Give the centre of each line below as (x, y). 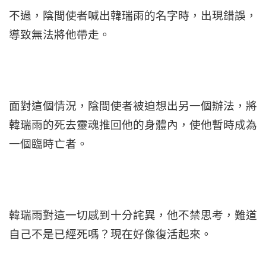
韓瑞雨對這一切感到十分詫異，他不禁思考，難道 (133, 215)
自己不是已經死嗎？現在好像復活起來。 (110, 234)
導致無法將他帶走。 (60, 34)
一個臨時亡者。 (48, 144)
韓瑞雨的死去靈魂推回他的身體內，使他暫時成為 (133, 125)
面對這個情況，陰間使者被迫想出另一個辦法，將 (133, 106)
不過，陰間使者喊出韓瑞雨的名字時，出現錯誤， (133, 15)
